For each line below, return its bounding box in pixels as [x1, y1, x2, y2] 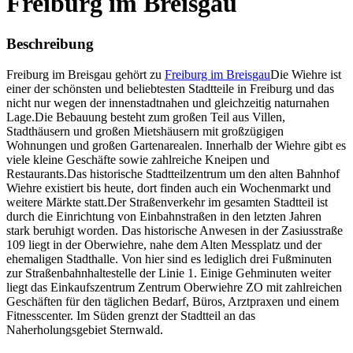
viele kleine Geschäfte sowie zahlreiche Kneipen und [6, 152, 269, 166]
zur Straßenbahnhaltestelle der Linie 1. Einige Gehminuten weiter [6, 266, 331, 280]
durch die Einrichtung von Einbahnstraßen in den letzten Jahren [6, 209, 321, 223]
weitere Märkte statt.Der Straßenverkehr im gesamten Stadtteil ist [6, 195, 328, 209]
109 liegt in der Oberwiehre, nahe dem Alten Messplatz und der [6, 237, 321, 251]
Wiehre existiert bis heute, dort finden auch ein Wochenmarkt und [6, 180, 331, 195]
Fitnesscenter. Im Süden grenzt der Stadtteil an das [6, 308, 255, 322]
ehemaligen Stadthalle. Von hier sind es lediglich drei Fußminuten [6, 251, 332, 266]
